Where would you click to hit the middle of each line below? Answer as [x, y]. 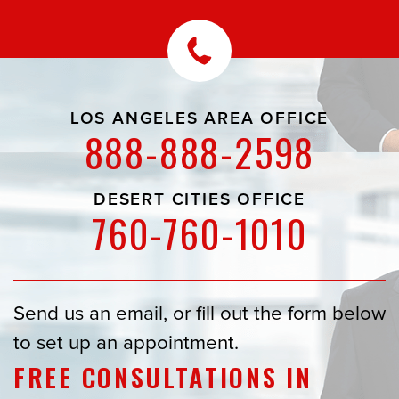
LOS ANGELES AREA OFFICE [199, 118]
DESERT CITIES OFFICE [199, 199]
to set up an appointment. [126, 343]
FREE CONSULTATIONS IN [163, 376]
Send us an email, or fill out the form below [199, 313]
